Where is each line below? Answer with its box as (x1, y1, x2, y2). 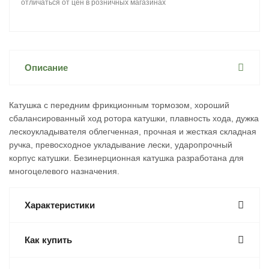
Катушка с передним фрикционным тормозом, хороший (9, 100, 229, 110)
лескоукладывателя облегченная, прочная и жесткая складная (9, 127, 256, 136)
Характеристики (25, 200, 95, 210)
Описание (25, 62, 68, 73)
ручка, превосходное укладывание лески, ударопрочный (9, 140, 232, 150)
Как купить (25, 235, 72, 245)
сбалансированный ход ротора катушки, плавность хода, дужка (9, 113, 259, 123)
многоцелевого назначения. (9, 166, 119, 176)
